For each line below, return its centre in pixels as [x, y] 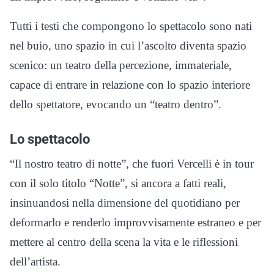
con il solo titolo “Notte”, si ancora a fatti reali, [118, 183]
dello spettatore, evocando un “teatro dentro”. [116, 104]
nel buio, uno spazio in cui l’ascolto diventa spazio [128, 46]
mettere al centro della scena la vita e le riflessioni [124, 242]
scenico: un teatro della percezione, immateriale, [121, 65]
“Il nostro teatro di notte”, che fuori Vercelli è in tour [132, 164]
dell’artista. [35, 261]
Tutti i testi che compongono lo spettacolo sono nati [131, 26]
